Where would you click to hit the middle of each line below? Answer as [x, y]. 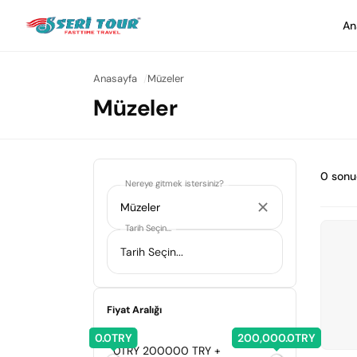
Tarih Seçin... [148, 228]
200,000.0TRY [277, 338]
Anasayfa [115, 78]
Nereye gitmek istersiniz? [175, 183]
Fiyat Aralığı [134, 310]
